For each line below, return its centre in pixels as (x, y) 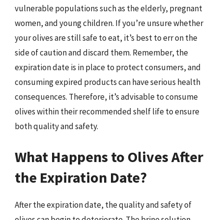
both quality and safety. (56, 126)
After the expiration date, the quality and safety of (103, 205)
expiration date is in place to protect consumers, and (108, 67)
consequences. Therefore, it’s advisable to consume (106, 97)
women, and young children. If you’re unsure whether (109, 23)
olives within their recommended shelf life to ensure (107, 111)
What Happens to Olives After (109, 156)
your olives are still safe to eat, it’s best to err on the (106, 38)
